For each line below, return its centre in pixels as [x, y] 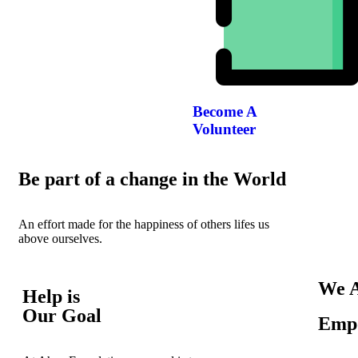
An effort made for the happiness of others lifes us [144, 224]
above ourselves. [60, 238]
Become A [225, 112]
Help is [51, 296]
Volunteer [224, 129]
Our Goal [62, 315]
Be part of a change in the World [152, 179]
